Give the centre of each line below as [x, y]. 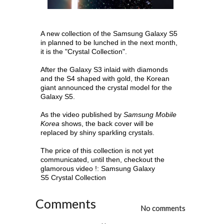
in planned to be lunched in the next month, [109, 42]
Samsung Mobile [150, 114]
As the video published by [82, 114]
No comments [163, 208]
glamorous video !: [71, 168]
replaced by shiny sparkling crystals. [98, 132]
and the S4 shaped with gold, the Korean [105, 78]
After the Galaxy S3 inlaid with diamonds [104, 69]
